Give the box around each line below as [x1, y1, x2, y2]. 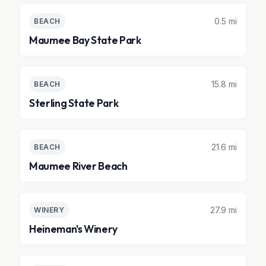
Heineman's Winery [29, 222, 118, 236]
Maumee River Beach [29, 159, 128, 173]
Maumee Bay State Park [29, 33, 141, 47]
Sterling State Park [29, 96, 119, 110]
